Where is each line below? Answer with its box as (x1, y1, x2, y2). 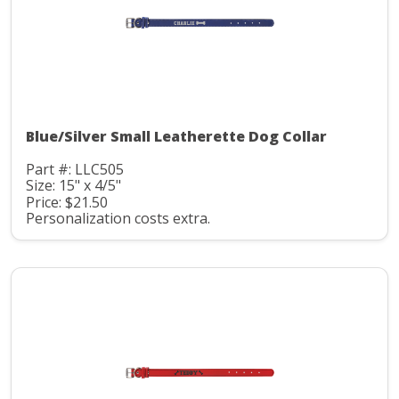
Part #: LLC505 (26, 159, 124, 179)
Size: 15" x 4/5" (26, 175, 121, 196)
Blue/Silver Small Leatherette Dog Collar (26, 126, 327, 146)
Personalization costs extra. (26, 208, 210, 229)
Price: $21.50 (26, 191, 108, 212)
